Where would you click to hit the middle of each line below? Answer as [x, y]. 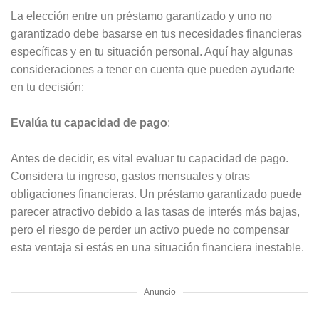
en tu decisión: [47, 87]
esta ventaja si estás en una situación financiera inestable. [157, 247]
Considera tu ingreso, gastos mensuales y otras [130, 176]
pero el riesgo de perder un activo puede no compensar [150, 229]
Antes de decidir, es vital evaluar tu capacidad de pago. [150, 158]
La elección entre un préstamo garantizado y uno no [141, 16]
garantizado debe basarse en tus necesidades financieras [156, 33]
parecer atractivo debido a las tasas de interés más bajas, [155, 211]
